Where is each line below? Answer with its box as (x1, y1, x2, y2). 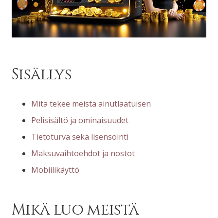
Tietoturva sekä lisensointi (31, 131, 128, 142)
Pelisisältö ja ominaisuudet (31, 114, 128, 126)
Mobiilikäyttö (31, 164, 79, 175)
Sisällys (12, 64, 72, 85)
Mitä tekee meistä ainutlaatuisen (31, 98, 151, 109)
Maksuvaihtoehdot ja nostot (31, 147, 135, 159)
